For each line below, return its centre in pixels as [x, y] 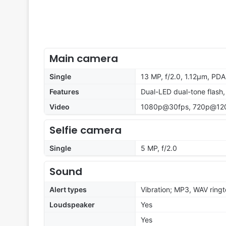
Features [64, 92]
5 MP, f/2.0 [159, 148]
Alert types [68, 190]
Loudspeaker [72, 205]
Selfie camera [86, 130]
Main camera [84, 59]
